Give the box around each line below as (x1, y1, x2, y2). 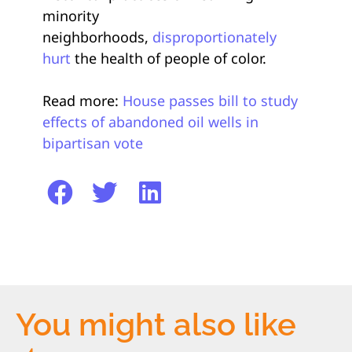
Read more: (42, 90, 123, 110)
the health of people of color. (71, 48, 266, 68)
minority (42, 5, 99, 25)
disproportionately (152, 27, 277, 46)
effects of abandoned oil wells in (42, 112, 258, 131)
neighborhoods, (42, 27, 152, 46)
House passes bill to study (123, 90, 298, 110)
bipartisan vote (42, 133, 143, 152)
